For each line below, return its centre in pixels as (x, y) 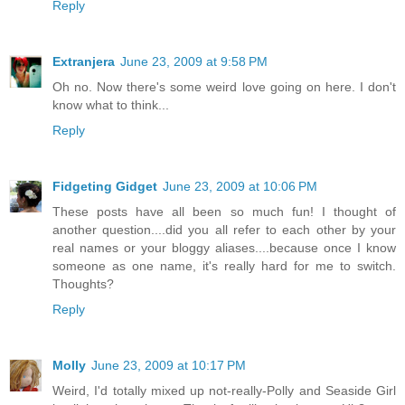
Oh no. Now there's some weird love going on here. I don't (224, 87)
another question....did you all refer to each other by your (224, 230)
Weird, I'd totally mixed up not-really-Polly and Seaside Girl (224, 391)
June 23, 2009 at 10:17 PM (169, 366)
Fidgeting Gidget (105, 187)
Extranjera (84, 62)
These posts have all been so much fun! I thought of (224, 212)
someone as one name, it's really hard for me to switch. (224, 266)
